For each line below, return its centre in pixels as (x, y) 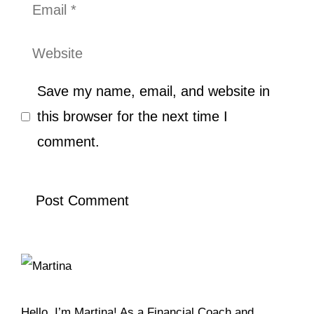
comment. (68, 142)
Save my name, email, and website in (153, 91)
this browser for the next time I (132, 116)
